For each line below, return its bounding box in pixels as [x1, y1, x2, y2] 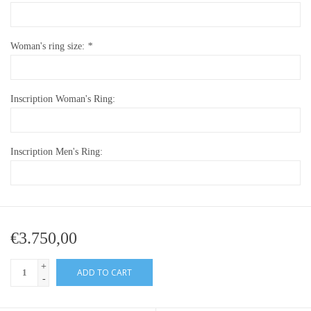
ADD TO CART [77, 267, 132, 279]
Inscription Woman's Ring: [10, 94, 115, 105]
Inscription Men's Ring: [10, 146, 103, 158]
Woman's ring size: [10, 41, 87, 52]
